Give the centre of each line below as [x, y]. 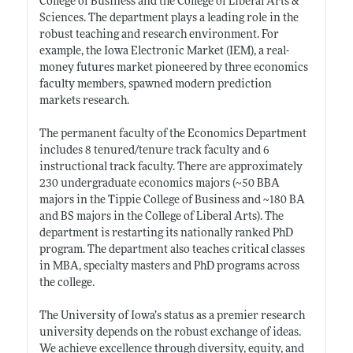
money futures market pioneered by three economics [173, 68]
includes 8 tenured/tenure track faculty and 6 [154, 150]
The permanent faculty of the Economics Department [173, 134]
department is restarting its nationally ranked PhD [166, 233]
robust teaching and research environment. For [159, 35]
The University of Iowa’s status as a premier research [172, 316]
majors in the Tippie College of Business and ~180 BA [172, 200]
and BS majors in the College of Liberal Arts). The [161, 217]
